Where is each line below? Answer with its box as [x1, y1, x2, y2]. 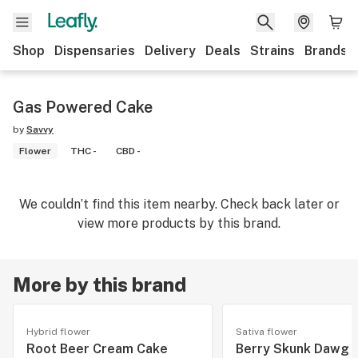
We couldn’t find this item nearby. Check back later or [18, 197, 340, 212]
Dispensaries [54, 43, 135, 58]
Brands [304, 43, 348, 58]
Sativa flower [236, 326, 297, 337]
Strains [250, 43, 295, 58]
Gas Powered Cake [13, 97, 153, 117]
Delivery [145, 43, 196, 58]
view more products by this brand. [78, 216, 280, 231]
